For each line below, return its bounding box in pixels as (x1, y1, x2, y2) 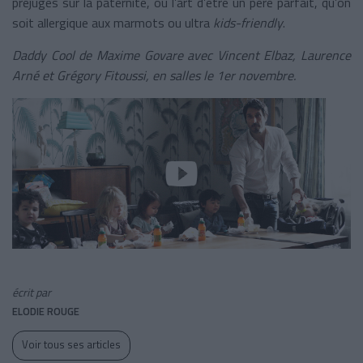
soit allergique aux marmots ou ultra (12, 12, 213, 32)
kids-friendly (213, 12, 283, 32)
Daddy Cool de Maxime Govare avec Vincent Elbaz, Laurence (12, 45, 351, 65)
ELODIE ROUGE (12, 302, 79, 319)
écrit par (12, 283, 51, 301)
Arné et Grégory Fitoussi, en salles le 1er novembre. (12, 65, 296, 85)
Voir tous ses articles (22, 335, 121, 352)
